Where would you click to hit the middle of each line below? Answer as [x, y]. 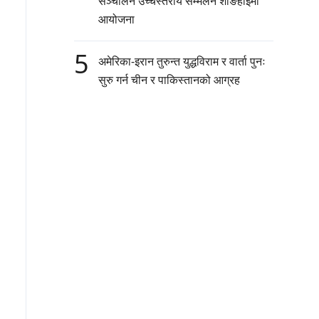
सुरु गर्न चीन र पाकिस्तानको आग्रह [169, 80]
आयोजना [116, 20]
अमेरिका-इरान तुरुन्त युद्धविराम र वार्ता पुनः [182, 62]
